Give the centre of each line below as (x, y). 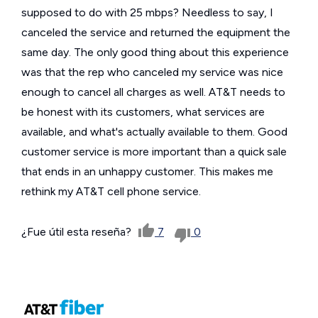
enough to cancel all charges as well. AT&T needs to (153, 92)
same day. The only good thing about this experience (155, 52)
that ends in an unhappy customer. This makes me (147, 171)
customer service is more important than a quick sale (154, 151)
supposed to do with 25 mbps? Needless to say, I (147, 12)
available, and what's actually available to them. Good (154, 131)
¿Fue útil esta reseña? (78, 231)
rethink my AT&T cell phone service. (111, 191)
